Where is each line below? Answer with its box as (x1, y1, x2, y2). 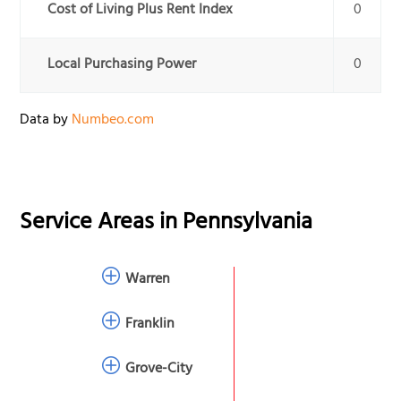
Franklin (125, 311, 175, 338)
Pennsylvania (183, 202, 313, 247)
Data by (20, 107, 73, 135)
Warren (125, 266, 171, 294)
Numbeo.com (72, 107, 155, 135)
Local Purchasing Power (47, 52, 197, 80)
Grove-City (125, 355, 193, 383)
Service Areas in (20, 202, 183, 247)
